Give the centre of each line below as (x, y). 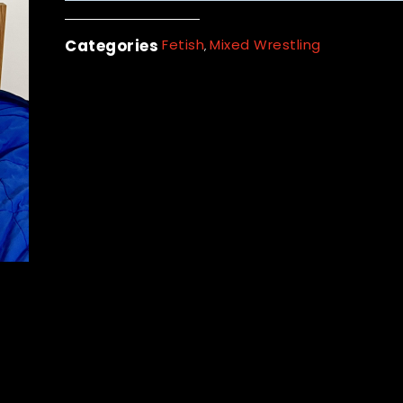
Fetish (183, 44)
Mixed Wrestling (265, 44)
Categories (112, 45)
